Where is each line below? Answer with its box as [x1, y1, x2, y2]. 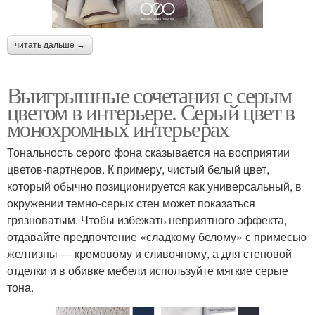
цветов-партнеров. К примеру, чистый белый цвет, [7, 160, 269, 177]
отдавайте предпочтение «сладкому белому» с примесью [7, 228, 307, 245]
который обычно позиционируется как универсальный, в [7, 177, 302, 194]
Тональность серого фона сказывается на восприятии [7, 143, 290, 160]
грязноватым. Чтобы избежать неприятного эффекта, [7, 211, 287, 228]
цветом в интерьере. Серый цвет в [7, 96, 295, 127]
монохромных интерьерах [7, 112, 229, 143]
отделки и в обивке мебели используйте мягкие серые [7, 262, 288, 278]
